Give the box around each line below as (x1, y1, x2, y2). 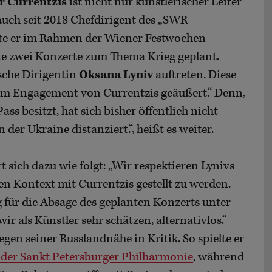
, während (193, 249, 244, 265)
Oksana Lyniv (79, 67, 153, 83)
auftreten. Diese (153, 67, 236, 83)
